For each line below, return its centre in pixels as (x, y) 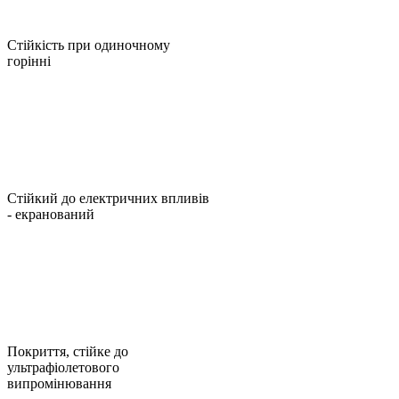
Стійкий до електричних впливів (108, 198)
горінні (29, 61)
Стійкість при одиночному (89, 45)
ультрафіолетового (63, 367)
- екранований (51, 214)
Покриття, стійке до (68, 351)
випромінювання (59, 383)
